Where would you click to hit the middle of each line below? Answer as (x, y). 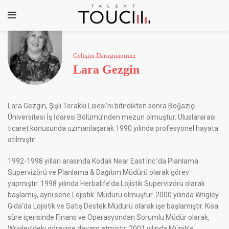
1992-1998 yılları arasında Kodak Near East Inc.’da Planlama (103, 161)
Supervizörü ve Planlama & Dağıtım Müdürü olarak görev (98, 172)
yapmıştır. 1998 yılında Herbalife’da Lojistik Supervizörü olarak (106, 183)
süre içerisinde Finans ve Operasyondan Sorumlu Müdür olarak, (109, 217)
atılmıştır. (22, 139)
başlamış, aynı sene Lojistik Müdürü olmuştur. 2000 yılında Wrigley (113, 194)
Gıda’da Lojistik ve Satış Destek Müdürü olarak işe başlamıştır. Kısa (113, 206)
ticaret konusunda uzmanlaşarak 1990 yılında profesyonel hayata (113, 128)
